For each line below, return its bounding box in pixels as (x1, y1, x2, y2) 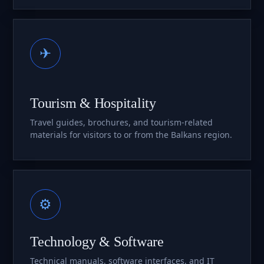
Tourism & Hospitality (30, 95, 156, 111)
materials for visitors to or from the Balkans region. (30, 128, 232, 140)
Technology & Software (30, 233, 164, 249)
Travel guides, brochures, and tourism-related (30, 116, 213, 128)
